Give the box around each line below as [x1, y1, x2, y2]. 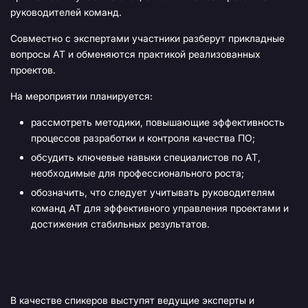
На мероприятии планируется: [10, 90, 153, 102]
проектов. [10, 64, 58, 76]
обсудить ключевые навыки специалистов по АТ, [31, 151, 261, 164]
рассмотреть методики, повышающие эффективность [31, 116, 285, 129]
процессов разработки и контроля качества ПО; [31, 132, 255, 144]
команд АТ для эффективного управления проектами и [31, 202, 289, 214]
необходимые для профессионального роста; [31, 167, 244, 179]
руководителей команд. [10, 6, 124, 19]
